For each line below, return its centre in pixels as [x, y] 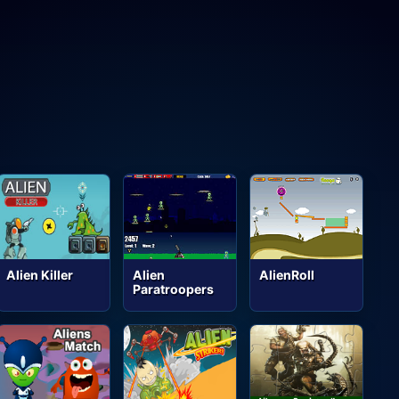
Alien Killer [40, 274]
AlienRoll [287, 274]
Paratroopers [174, 289]
